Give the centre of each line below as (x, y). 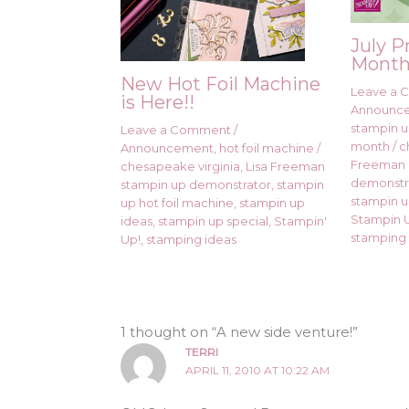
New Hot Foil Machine (220, 84)
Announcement (167, 148)
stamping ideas (191, 240)
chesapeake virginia (180, 167)
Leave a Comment (176, 130)
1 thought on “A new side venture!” (239, 332)
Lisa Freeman (285, 167)
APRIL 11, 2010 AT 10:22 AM (257, 371)
